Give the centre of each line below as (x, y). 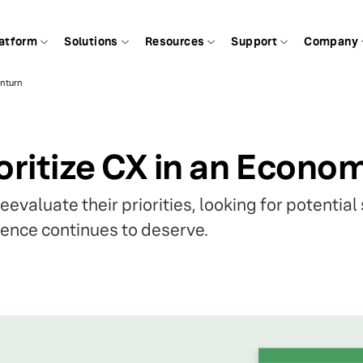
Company (331, 41)
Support (254, 41)
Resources (175, 41)
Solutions (91, 41)
